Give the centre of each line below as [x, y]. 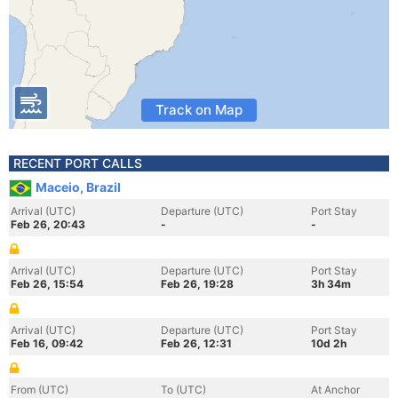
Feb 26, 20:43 [48, 224]
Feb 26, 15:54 [47, 284]
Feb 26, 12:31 [196, 343]
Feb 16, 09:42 [47, 343]
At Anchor [335, 390]
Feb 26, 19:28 [197, 284]
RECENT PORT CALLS [78, 163]
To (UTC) [183, 390]
